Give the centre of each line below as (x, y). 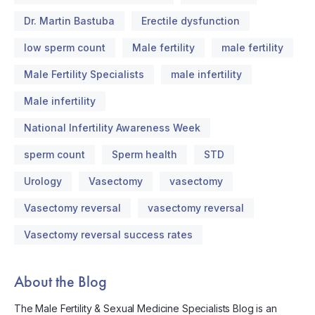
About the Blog (60, 282)
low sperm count (65, 48)
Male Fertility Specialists (84, 75)
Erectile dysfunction (191, 21)
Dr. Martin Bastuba (69, 21)
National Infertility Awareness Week (112, 128)
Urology (43, 181)
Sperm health (144, 155)
